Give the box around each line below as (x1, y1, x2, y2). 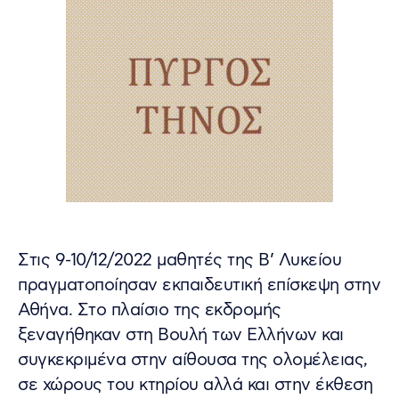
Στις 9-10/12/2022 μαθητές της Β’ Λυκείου (18, 248, 341, 272)
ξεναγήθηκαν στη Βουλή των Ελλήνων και (18, 323, 344, 346)
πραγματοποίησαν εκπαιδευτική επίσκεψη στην (18, 273, 380, 297)
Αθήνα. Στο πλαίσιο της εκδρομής (18, 298, 281, 322)
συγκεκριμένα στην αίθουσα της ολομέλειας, (18, 348, 368, 371)
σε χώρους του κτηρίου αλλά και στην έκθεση (18, 373, 372, 396)
